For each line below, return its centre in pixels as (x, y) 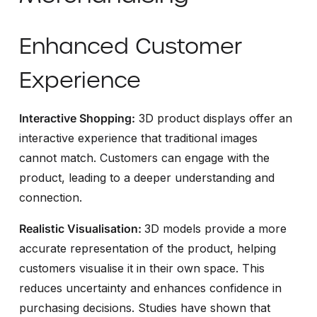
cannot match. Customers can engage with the (144, 157)
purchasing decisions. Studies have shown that (144, 307)
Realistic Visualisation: (81, 228)
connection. (50, 197)
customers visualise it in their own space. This (142, 268)
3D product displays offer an (213, 118)
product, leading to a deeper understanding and (146, 177)
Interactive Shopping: (77, 118)
